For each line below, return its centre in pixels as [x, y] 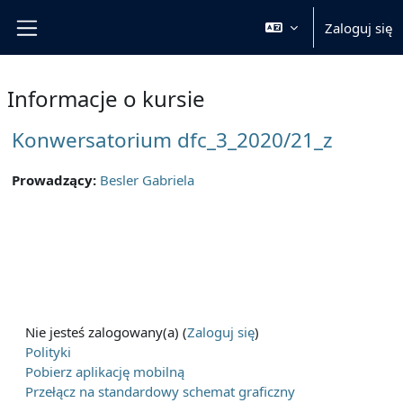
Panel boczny [80, 47]
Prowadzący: [56, 180]
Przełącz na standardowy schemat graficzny [160, 391]
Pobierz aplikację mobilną [105, 372]
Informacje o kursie [106, 99]
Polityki [48, 352]
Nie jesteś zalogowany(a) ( [106, 332]
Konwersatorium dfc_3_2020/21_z [172, 140]
